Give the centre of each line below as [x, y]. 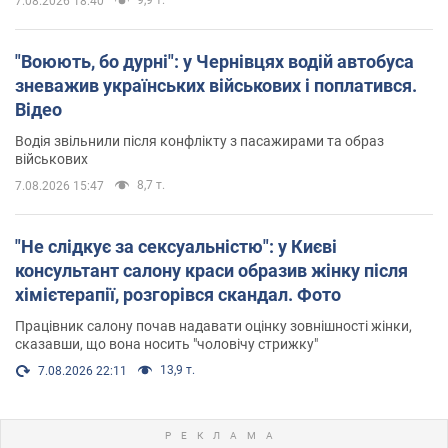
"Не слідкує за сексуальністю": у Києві [176, 246]
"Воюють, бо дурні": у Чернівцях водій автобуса [214, 61]
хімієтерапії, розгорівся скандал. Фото [178, 294]
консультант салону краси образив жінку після [211, 270]
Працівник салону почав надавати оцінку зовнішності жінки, [213, 325]
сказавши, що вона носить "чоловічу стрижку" [166, 343]
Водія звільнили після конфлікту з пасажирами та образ [199, 140]
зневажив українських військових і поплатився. [216, 85]
